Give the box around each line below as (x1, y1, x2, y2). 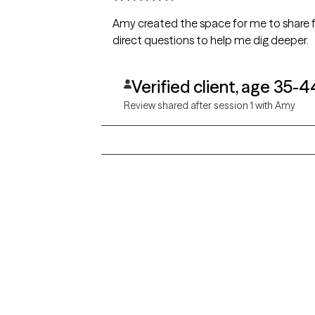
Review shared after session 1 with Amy (124, 99, 295, 112)
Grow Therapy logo (33, 240, 129, 255)
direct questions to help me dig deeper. (112, 33, 309, 48)
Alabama (169, 281, 210, 294)
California (169, 300, 213, 314)
